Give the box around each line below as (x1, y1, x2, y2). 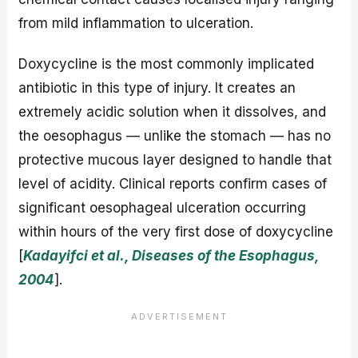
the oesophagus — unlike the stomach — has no (18, 127, 332, 144)
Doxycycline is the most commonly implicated (18, 55, 315, 72)
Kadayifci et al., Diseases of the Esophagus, (23, 247, 320, 264)
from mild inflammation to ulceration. (18, 15, 254, 32)
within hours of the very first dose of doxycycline (18, 223, 334, 240)
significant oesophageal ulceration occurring (18, 199, 307, 216)
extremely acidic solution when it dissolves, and (18, 103, 327, 120)
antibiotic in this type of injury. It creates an (18, 79, 296, 96)
